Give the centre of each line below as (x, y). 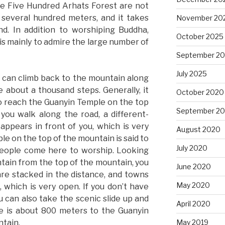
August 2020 (198, 129)
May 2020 (193, 185)
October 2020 (200, 92)
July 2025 (191, 73)
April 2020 (193, 203)
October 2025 (200, 36)
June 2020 (193, 166)
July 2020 (192, 148)
